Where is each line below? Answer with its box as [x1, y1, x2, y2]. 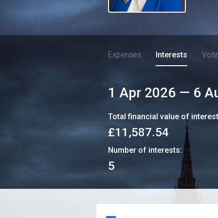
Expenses [108, 50, 141, 59]
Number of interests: [108, 145, 182, 155]
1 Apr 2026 [108, 85, 176, 101]
